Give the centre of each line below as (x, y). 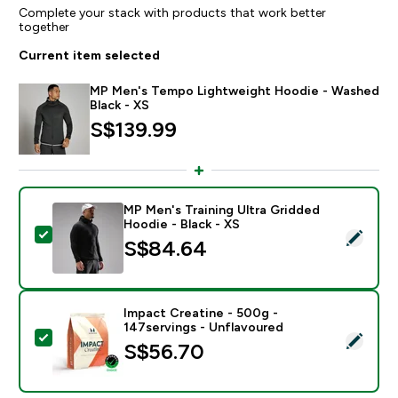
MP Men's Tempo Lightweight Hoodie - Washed (234, 90)
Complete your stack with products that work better (172, 12)
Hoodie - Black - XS (181, 223)
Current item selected (89, 55)
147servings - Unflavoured (203, 326)
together (44, 26)
